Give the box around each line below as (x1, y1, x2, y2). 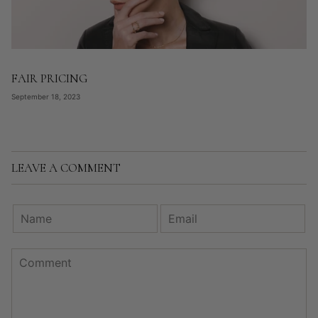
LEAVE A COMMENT (11, 160, 121, 176)
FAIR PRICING (11, 71, 88, 87)
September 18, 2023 (11, 92, 80, 102)
